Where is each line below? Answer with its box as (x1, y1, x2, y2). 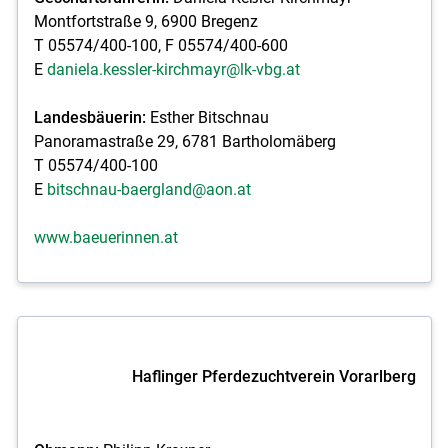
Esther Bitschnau (145, 107, 269, 127)
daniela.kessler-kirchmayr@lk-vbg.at (46, 59, 300, 79)
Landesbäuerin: (33, 107, 146, 127)
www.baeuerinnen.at (33, 227, 178, 247)
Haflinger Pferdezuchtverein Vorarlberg (131, 366, 416, 386)
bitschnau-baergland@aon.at (46, 179, 251, 199)
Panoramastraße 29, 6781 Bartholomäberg (33, 131, 336, 151)
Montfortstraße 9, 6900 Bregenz (33, 11, 258, 31)
